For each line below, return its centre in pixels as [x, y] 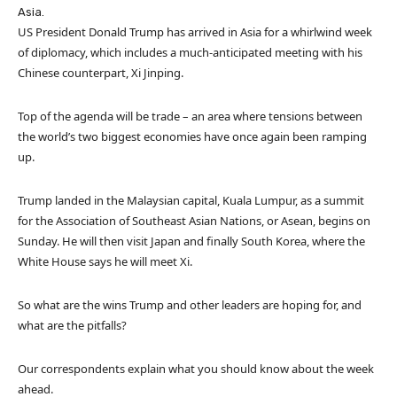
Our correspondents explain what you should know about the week [196, 368]
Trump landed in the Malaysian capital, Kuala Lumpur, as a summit [191, 200]
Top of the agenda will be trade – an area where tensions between [190, 116]
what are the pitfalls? [72, 325]
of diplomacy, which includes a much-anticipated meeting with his [190, 52]
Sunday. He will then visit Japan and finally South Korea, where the [191, 241]
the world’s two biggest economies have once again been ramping [192, 136]
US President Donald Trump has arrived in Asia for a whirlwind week [195, 31]
